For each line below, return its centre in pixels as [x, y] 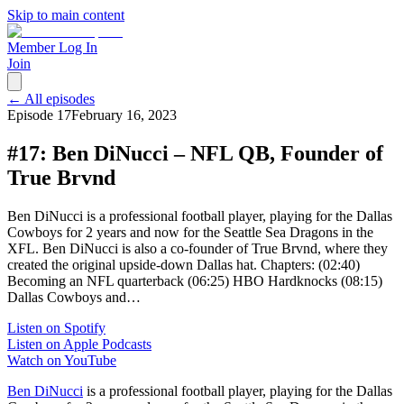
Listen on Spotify [56, 327]
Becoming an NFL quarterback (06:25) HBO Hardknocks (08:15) [195, 280]
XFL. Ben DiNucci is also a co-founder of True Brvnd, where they [197, 248]
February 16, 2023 [124, 115]
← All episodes [51, 99]
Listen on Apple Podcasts [79, 344]
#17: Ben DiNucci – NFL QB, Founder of [195, 153]
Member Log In [52, 47]
